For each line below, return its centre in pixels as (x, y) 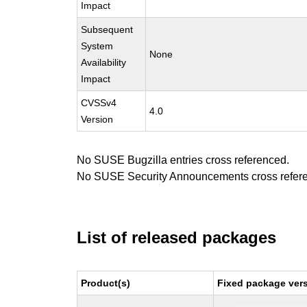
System (97, 46)
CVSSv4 (99, 103)
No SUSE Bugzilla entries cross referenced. (183, 160)
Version (97, 119)
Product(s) (106, 283)
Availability (104, 62)
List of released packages (177, 237)
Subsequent (107, 29)
